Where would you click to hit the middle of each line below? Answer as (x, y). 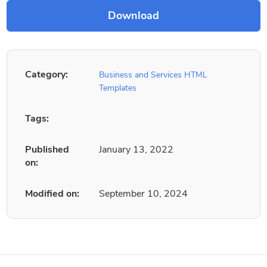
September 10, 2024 (144, 194)
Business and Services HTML (153, 75)
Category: (47, 75)
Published (47, 150)
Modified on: (52, 194)
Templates (118, 88)
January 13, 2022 (136, 150)
